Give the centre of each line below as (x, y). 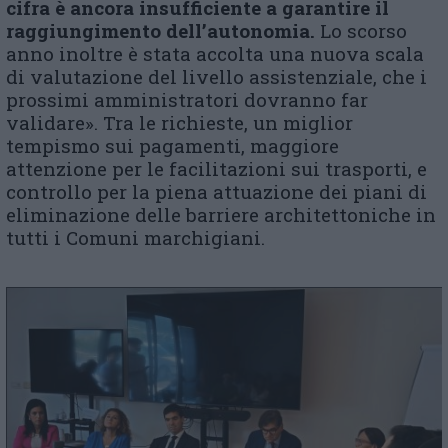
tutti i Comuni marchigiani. (135, 238)
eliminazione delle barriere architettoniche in (221, 215)
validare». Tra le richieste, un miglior (179, 123)
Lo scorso (363, 31)
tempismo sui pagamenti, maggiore (172, 146)
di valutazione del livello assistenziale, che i (216, 77)
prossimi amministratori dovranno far (187, 100)
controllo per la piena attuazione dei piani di (216, 192)
